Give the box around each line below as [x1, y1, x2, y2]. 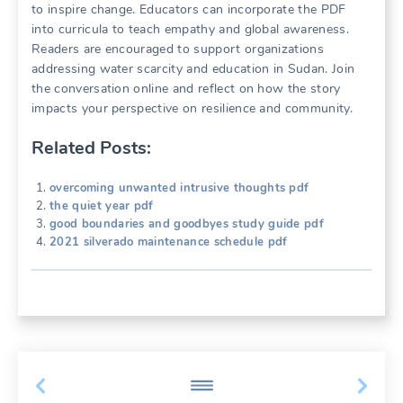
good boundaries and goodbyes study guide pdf [49, 216, 325, 233]
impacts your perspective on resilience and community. [31, 100, 353, 118]
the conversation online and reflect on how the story [31, 80, 341, 98]
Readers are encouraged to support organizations [31, 40, 325, 58]
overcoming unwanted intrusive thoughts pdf [49, 180, 309, 197]
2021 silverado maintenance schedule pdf [49, 234, 288, 251]
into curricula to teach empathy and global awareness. [31, 21, 349, 39]
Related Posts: [31, 136, 151, 161]
